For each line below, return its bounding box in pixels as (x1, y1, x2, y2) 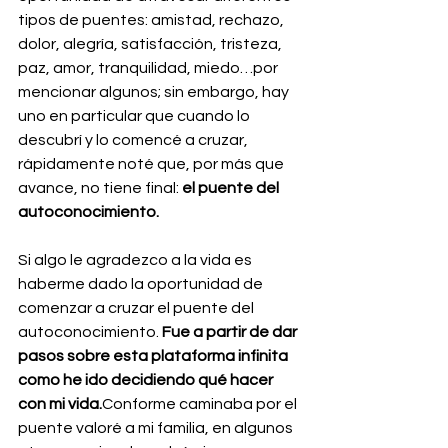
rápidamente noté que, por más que (18, 155, 287, 172)
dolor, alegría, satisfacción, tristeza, (18, 35, 285, 52)
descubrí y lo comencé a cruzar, (18, 131, 251, 148)
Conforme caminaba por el (102, 395, 300, 412)
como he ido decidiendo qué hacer (18, 371, 276, 388)
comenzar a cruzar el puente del (18, 299, 257, 316)
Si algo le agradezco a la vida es (18, 251, 255, 268)
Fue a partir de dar (162, 323, 300, 340)
